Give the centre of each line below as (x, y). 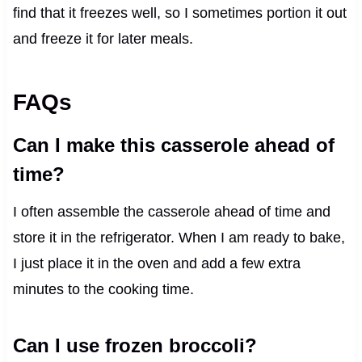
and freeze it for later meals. (103, 38)
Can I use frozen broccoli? (135, 345)
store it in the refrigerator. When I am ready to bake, (179, 237)
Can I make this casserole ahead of (173, 145)
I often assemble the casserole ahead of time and (171, 211)
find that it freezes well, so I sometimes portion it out (179, 13)
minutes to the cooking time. (103, 289)
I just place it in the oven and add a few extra (156, 263)
